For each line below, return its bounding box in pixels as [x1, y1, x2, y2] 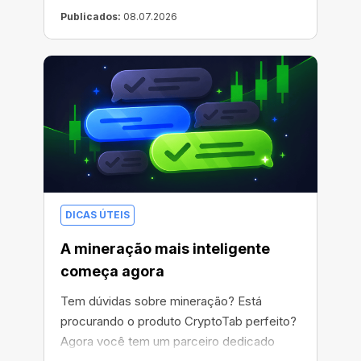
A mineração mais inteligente [60, 240, 270, 258]
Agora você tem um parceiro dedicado [60, 334, 275, 350]
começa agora [60, 263, 164, 280]
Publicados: [60, 10, 121, 23]
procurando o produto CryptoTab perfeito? [60, 313, 297, 330]
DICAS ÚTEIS [65, 209, 130, 222]
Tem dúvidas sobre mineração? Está [60, 293, 262, 309]
